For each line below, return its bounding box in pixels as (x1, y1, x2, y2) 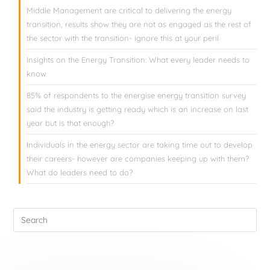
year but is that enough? (27, 118, 115, 128)
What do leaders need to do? (27, 168, 133, 178)
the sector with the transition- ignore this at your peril (27, 33, 219, 43)
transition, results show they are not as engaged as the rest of (27, 19, 252, 30)
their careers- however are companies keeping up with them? (27, 154, 250, 164)
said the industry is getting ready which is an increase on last (27, 104, 249, 115)
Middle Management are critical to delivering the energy (27, 5, 232, 16)
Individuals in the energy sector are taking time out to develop (27, 140, 253, 150)
